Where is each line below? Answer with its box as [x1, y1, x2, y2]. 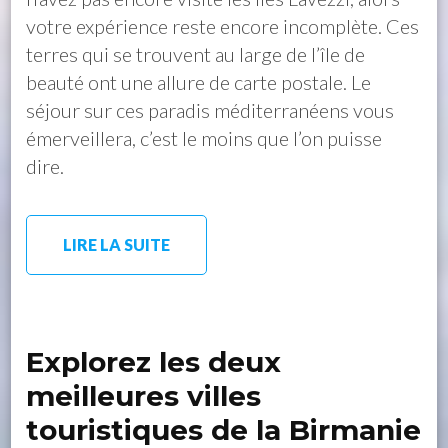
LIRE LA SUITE [63, 234, 171, 254]
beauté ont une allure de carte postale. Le [26, 69, 372, 94]
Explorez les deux [26, 344, 282, 379]
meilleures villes [26, 378, 262, 413]
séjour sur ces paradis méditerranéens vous [26, 97, 395, 122]
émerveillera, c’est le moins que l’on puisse [26, 125, 383, 150]
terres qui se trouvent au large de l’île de [26, 41, 366, 66]
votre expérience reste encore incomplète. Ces [26, 13, 420, 38]
